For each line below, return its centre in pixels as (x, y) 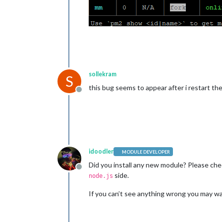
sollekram (103, 74)
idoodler (101, 151)
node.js (101, 176)
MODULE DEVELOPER (146, 152)
